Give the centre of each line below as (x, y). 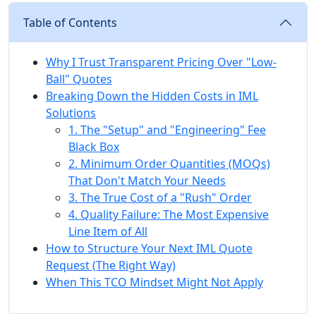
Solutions (71, 113)
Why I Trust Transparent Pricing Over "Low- (161, 62)
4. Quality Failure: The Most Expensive (169, 214)
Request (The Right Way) (111, 265)
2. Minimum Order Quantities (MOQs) (169, 164)
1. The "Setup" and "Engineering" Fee (167, 130)
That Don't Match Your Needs (147, 181)
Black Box (94, 147)
